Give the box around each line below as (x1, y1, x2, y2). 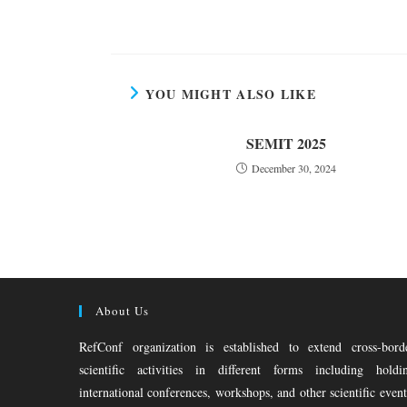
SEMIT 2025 (245, 132, 326, 154)
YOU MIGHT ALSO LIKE (145, 84, 317, 104)
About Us (95, 302, 149, 319)
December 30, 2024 (251, 160, 336, 175)
